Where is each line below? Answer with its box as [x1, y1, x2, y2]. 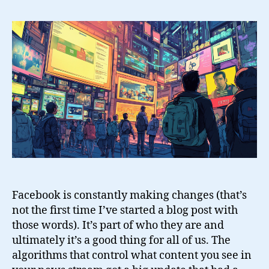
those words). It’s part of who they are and [12, 218, 224, 232]
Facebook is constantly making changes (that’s [12, 188, 247, 202]
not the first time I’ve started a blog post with [12, 203, 238, 217]
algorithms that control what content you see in [12, 248, 252, 262]
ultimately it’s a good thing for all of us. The [12, 233, 231, 247]
